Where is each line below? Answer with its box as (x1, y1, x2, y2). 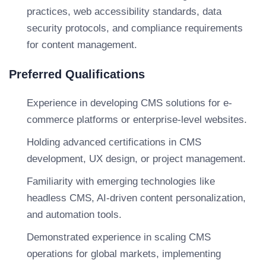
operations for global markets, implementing (27, 248, 221, 259)
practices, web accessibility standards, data (27, 6, 221, 17)
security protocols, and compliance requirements (27, 23, 243, 34)
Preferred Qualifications (9, 68, 145, 81)
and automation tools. (27, 209, 122, 220)
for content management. (27, 39, 137, 50)
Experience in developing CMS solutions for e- (27, 97, 232, 109)
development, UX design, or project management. (27, 153, 246, 164)
